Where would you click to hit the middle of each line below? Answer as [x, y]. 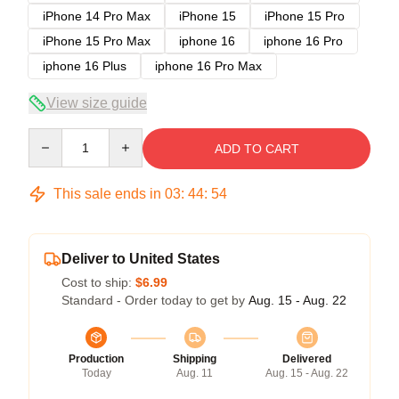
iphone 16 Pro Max [208, 65]
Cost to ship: [98, 282]
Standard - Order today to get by [155, 300]
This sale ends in [107, 193]
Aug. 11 [195, 373]
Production [96, 358]
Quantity [51, 136]
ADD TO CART [256, 148]
